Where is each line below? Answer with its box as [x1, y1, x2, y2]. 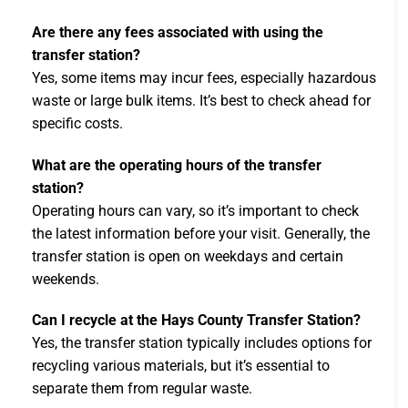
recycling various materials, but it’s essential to [32, 357, 330, 375]
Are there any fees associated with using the [32, 23, 323, 41]
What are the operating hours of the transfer [32, 156, 321, 174]
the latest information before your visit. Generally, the [32, 224, 370, 242]
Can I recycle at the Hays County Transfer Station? [32, 311, 361, 330]
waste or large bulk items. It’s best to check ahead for [32, 91, 371, 109]
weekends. [32, 270, 99, 288]
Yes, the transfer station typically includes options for [32, 334, 372, 352]
